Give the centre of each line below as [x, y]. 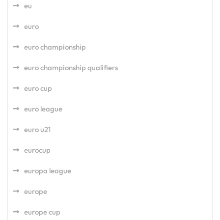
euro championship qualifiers [71, 68]
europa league [48, 171]
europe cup [42, 212]
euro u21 [37, 129]
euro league [43, 109]
